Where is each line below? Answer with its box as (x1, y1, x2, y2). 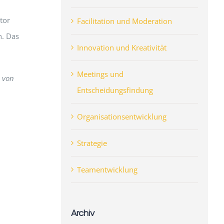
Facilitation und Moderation (76, 15, 172, 26)
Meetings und (76, 68, 123, 79)
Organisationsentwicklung (76, 111, 166, 121)
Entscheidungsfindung (76, 84, 153, 95)
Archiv (70, 207, 94, 218)
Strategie (76, 137, 107, 148)
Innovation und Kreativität (76, 42, 166, 52)
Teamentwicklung (76, 164, 137, 174)
